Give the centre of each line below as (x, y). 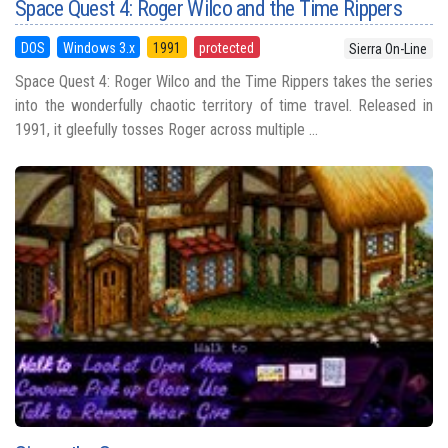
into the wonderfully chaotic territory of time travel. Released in (224, 105)
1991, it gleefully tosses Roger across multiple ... (166, 129)
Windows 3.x (98, 47)
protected (227, 47)
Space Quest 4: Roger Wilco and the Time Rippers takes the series (224, 81)
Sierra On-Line (388, 48)
